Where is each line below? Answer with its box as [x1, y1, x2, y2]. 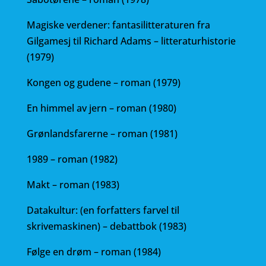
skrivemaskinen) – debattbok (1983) [26, 220, 186, 233]
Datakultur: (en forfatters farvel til [26, 204, 179, 217]
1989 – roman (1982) [26, 153, 118, 166]
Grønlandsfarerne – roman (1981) [26, 127, 178, 140]
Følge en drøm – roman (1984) [26, 245, 161, 258]
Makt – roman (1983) [26, 178, 119, 191]
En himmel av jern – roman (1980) [26, 102, 176, 115]
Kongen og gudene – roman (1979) [26, 76, 180, 89]
